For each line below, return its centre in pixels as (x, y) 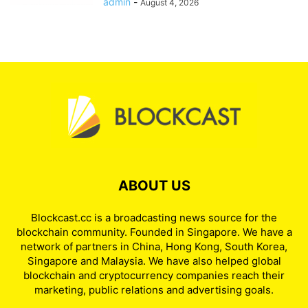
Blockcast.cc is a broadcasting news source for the (154, 217)
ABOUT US (154, 185)
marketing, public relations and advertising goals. (154, 289)
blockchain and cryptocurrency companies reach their (154, 275)
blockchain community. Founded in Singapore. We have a (154, 232)
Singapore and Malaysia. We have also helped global (154, 261)
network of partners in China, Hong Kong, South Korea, (154, 246)
